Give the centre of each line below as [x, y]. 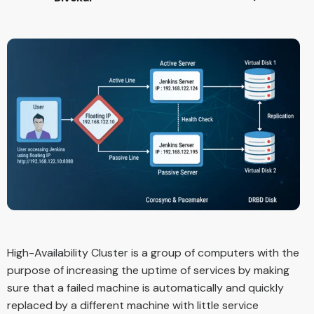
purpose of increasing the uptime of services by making [148, 270]
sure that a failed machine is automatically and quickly [145, 287]
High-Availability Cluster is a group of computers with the [153, 252]
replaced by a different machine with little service [133, 305]
